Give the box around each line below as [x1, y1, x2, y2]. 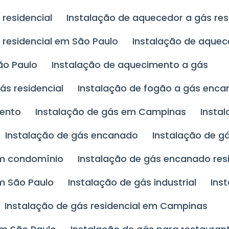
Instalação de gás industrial [70, 176, 197, 189]
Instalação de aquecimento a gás [54, 58, 209, 72]
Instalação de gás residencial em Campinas [7, 199, 208, 213]
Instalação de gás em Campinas [37, 105, 187, 119]
